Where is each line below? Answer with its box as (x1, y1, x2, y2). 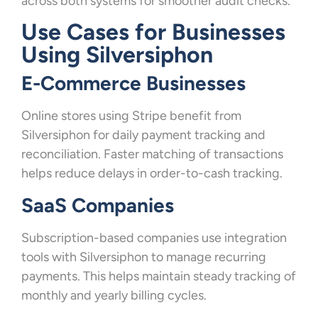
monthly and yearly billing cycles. (21, 287, 207, 303)
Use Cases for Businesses (21, 18, 285, 46)
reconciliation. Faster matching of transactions (21, 146, 283, 163)
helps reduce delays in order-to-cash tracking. (21, 165, 283, 182)
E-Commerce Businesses (21, 71, 246, 96)
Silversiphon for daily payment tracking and (21, 127, 265, 143)
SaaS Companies (21, 192, 174, 217)
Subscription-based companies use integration (21, 229, 287, 246)
